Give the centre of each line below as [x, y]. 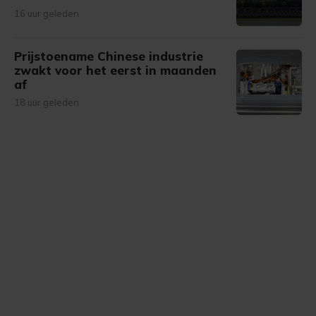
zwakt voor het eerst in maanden [115, 70]
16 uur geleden [47, 13]
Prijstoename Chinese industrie [109, 56]
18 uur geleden [47, 102]
